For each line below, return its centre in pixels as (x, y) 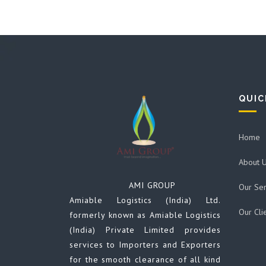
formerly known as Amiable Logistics (145, 215)
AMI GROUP (123, 185)
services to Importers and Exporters (145, 244)
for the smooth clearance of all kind (145, 259)
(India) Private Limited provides (145, 229)
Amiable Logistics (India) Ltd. (145, 200)
